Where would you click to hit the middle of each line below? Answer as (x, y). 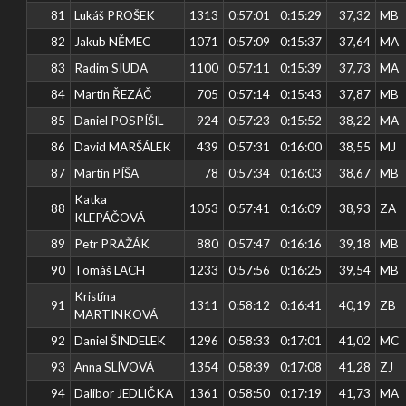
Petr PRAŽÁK (112, 243)
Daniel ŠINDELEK (121, 340)
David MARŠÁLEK (123, 146)
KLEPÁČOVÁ (110, 217)
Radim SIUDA (111, 68)
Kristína (96, 296)
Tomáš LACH (110, 270)
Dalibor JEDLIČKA (124, 393)
